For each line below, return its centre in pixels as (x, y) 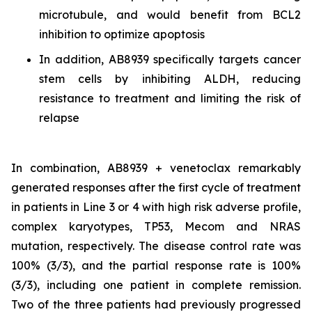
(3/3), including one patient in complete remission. (156, 285)
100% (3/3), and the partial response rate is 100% (156, 265)
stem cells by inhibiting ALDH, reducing (170, 79)
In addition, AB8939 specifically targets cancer (170, 59)
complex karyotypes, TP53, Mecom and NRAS (156, 226)
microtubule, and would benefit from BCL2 (170, 15)
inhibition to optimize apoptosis (122, 34)
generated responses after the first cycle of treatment (156, 187)
